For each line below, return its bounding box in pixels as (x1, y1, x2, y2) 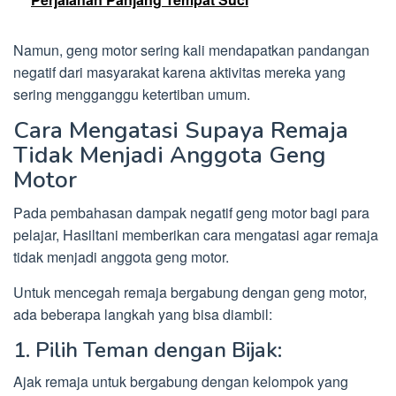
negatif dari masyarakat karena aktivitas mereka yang (13, 62, 346, 83)
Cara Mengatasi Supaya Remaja (13, 115, 348, 147)
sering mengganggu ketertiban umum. (13, 84, 250, 105)
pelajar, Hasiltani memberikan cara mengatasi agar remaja (13, 225, 378, 246)
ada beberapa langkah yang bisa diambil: (13, 304, 272, 325)
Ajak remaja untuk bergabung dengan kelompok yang (13, 371, 348, 392)
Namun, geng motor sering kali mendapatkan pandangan (13, 40, 369, 61)
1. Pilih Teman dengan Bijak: (13, 336, 282, 365)
